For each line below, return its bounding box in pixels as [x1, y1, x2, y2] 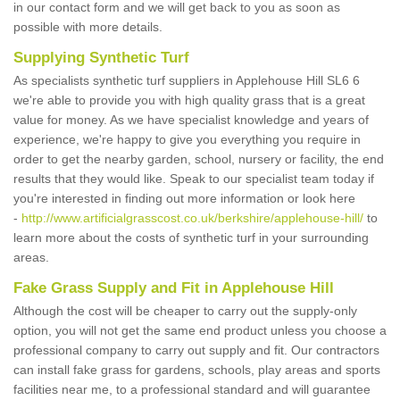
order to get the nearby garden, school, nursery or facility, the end [13, 152, 384, 166]
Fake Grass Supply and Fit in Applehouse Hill [13, 279, 334, 296]
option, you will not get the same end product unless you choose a [13, 323, 387, 337]
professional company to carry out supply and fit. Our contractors [13, 343, 379, 357]
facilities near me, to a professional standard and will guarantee [13, 382, 371, 396]
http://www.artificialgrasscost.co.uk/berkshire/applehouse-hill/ [21, 211, 363, 225]
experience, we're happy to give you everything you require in [13, 132, 361, 146]
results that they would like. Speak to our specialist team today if [13, 171, 374, 186]
